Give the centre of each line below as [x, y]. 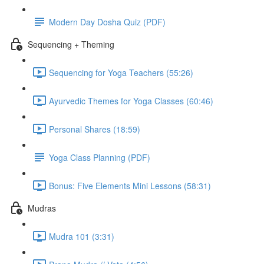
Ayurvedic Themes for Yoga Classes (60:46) [131, 100]
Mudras [42, 208]
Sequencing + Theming [71, 44]
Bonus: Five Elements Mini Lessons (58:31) [130, 185]
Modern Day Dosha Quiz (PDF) [107, 22]
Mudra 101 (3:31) [82, 236]
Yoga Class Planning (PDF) [100, 157]
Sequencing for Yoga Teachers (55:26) [121, 72]
